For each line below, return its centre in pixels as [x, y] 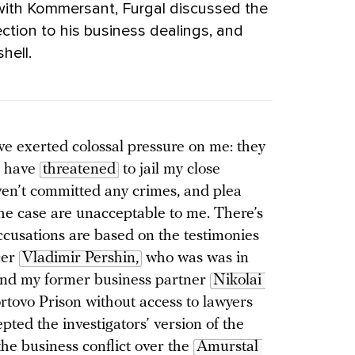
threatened [79, 169]
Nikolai [237, 280]
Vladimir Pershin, [80, 258]
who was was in [195, 258]
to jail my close [170, 169]
